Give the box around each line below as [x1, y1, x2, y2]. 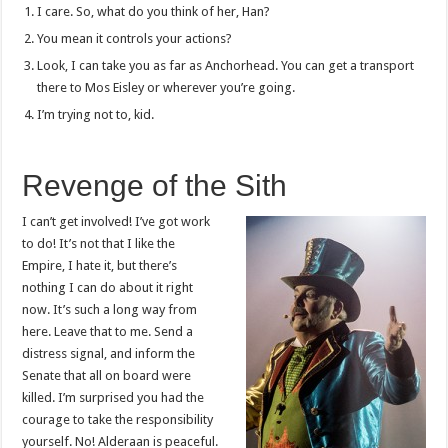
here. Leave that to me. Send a [22, 323, 194, 339]
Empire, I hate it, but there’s [22, 257, 178, 273]
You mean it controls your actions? [37, 30, 233, 46]
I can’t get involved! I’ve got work [22, 213, 211, 229]
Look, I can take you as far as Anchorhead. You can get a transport [37, 57, 415, 73]
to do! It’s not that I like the [22, 235, 176, 251]
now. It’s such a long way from [22, 301, 198, 317]
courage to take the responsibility [22, 411, 214, 427]
